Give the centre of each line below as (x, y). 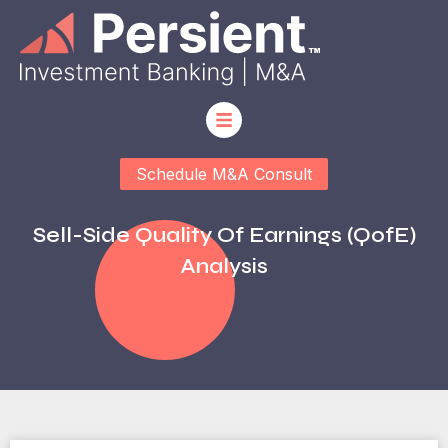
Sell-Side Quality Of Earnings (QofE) (224, 235)
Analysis (224, 266)
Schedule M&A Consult (224, 174)
